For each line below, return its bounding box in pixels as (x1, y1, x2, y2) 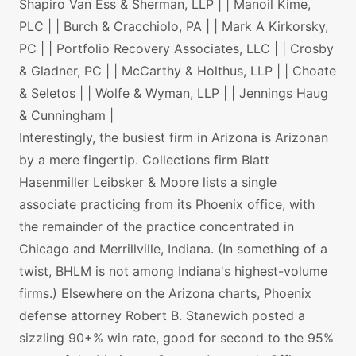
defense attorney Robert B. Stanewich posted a (19, 308, 305, 323)
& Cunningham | (19, 107, 114, 123)
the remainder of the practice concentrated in (19, 219, 294, 234)
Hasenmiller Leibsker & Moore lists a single (19, 174, 277, 190)
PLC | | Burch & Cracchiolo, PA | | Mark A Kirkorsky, (19, 18, 328, 34)
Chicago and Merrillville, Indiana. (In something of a (19, 241, 327, 257)
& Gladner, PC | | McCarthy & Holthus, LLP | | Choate (19, 63, 336, 79)
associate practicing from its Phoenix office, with (19, 196, 315, 212)
